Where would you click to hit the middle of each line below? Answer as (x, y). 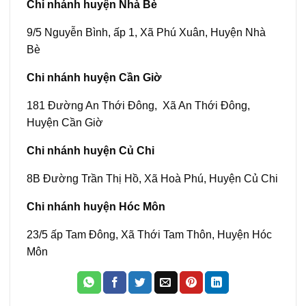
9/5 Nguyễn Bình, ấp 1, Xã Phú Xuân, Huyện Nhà (146, 33)
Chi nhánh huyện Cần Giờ (94, 78)
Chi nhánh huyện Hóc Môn (96, 207)
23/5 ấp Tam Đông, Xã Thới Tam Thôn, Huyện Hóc (149, 235)
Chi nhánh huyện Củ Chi (91, 151)
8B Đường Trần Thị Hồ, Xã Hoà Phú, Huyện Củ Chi (152, 179)
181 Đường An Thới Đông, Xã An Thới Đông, (138, 106)
